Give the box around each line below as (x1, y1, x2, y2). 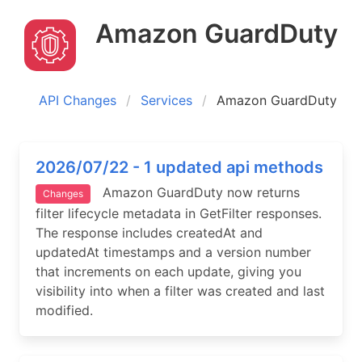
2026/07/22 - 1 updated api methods (36, 158, 323, 177)
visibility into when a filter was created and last (36, 283, 325, 299)
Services (141, 92, 192, 108)
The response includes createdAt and (36, 225, 263, 241)
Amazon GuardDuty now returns (90, 184, 300, 200)
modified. (36, 302, 93, 318)
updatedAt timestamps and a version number (36, 244, 311, 260)
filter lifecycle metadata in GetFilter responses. (36, 205, 322, 221)
